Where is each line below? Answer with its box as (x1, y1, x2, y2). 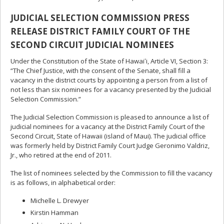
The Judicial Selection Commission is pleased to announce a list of (10, 112, 209, 121)
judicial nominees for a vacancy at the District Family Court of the (10, 121, 205, 131)
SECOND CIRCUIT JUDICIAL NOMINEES (10, 38, 174, 50)
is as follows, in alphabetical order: (10, 177, 115, 187)
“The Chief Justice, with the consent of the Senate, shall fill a (10, 65, 190, 75)
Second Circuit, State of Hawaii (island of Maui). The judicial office (10, 131, 206, 140)
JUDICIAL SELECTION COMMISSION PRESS (10, 11, 189, 23)
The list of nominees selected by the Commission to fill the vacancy (10, 168, 212, 177)
